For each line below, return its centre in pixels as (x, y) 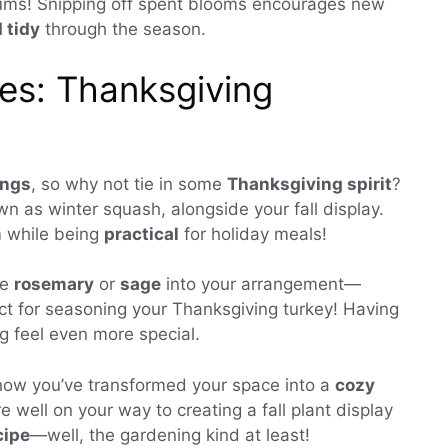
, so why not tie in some (129, 183)
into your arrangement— (261, 284)
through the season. (123, 29)
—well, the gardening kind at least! (170, 434)
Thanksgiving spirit (309, 183)
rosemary (54, 284)
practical (141, 233)
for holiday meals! (253, 233)
